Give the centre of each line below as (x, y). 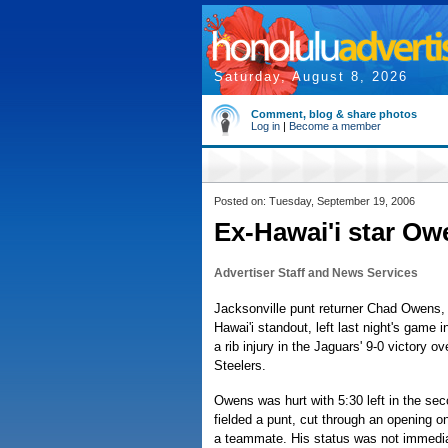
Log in (265, 126)
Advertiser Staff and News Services (316, 273)
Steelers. (240, 365)
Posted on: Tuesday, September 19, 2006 (314, 201)
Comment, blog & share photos (334, 114)
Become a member (335, 126)
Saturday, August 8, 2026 (311, 76)
